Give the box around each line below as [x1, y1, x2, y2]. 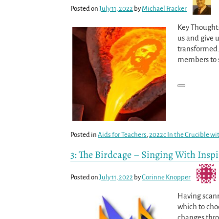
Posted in [70, 131, 97, 138]
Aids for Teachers [98, 131, 147, 138]
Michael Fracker [142, 5, 187, 13]
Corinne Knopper [142, 173, 191, 181]
